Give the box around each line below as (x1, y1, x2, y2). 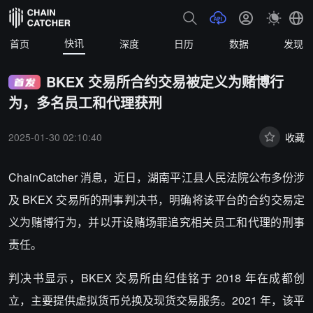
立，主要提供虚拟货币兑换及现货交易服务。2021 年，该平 (8, 292, 305, 308)
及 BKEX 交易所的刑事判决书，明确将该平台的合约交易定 (8, 191, 305, 208)
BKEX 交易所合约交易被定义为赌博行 (45, 71, 284, 92)
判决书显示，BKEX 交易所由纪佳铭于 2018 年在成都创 (8, 270, 305, 286)
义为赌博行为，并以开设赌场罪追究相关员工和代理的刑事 (8, 214, 305, 230)
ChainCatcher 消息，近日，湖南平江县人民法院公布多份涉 (8, 169, 305, 185)
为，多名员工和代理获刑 (8, 92, 162, 112)
